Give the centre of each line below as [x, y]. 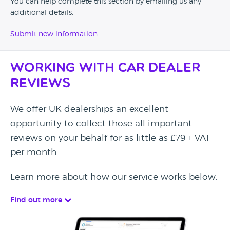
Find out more [37, 200]
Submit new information [54, 35]
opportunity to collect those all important [101, 124]
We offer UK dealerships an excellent [89, 109]
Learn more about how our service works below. [114, 177]
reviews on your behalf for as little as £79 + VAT [110, 138]
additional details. [42, 13]
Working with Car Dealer [105, 69]
